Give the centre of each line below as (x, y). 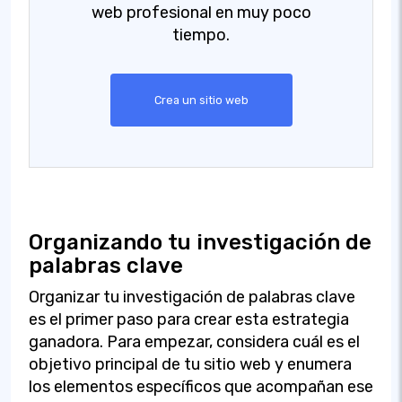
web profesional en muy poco (201, 12)
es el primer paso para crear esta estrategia (189, 319)
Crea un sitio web (201, 100)
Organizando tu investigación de (200, 242)
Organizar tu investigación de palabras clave (192, 297)
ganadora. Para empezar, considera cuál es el (194, 341)
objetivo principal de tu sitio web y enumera (190, 364)
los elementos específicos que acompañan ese (201, 386)
